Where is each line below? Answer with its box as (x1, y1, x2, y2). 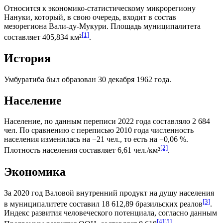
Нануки (4, 12, 30, 21)
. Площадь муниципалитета (107, 21, 201, 30)
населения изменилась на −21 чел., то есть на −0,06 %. (4, 135, 188, 144)
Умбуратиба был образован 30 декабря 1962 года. (4, 75, 171, 84)
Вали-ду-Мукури (49, 21, 107, 30)
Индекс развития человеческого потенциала (4, 208, 154, 217)
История (4, 51, 51, 65)
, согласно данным (154, 208, 217, 217)
